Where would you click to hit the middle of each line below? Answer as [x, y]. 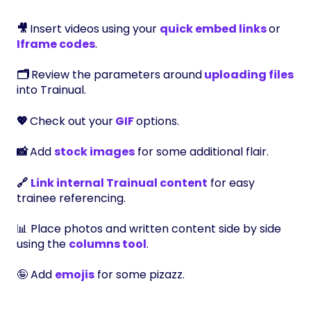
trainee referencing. [71, 198]
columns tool [108, 244]
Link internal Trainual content [119, 183]
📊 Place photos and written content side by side [149, 228]
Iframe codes [56, 44]
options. [158, 121]
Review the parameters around [117, 75]
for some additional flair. [202, 152]
